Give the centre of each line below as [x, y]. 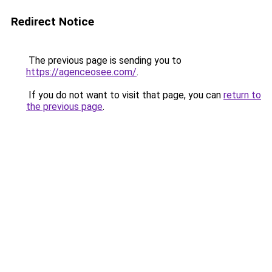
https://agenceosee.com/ [81, 72]
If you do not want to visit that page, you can [125, 95]
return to [242, 95]
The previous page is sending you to [104, 60]
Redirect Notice [53, 22]
